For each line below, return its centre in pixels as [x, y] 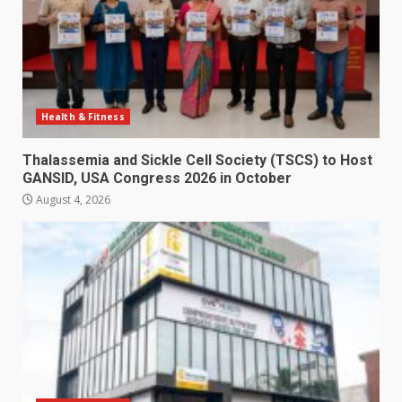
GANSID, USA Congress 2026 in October [157, 178]
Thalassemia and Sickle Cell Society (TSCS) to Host [197, 160]
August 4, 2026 [72, 199]
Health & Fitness [83, 116]
